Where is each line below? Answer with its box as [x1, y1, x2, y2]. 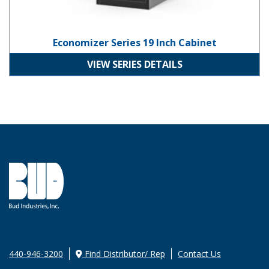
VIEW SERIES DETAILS [86, 58, 183, 71]
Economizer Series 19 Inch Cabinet [52, 35, 217, 49]
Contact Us [178, 248, 221, 260]
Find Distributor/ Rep [82, 248, 165, 260]
